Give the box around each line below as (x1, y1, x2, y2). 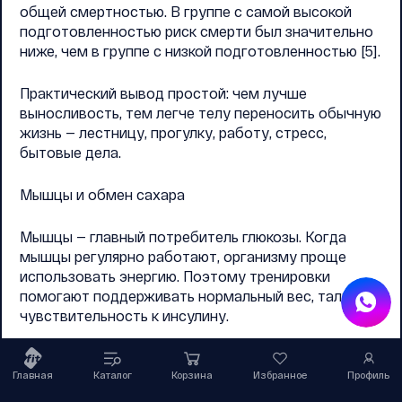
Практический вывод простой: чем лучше (20, 84, 307, 101)
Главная (13, 369, 53, 380)
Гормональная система (20, 349, 180, 366)
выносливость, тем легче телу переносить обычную (20, 104, 381, 121)
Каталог (92, 369, 132, 380)
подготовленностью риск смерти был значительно (20, 22, 373, 39)
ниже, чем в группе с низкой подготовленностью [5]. (20, 42, 380, 59)
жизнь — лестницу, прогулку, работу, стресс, (20, 124, 327, 141)
